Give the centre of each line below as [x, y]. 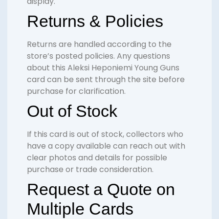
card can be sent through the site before [106, 80]
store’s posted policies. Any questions [99, 56]
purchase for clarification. [76, 91]
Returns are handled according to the [99, 44]
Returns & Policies [95, 21]
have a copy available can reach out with [106, 146]
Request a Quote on [101, 189]
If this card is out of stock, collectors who [105, 134]
